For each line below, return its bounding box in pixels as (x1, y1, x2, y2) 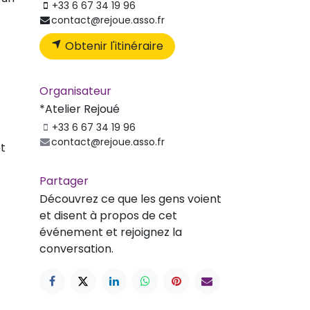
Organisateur (39, 82, 111, 99)
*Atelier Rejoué (39, 100, 120, 117)
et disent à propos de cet (39, 207, 177, 224)
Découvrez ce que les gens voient (39, 190, 221, 207)
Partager (39, 172, 89, 189)
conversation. (39, 240, 113, 257)
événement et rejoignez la (39, 224, 182, 240)
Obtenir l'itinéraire (62, 37, 163, 54)
